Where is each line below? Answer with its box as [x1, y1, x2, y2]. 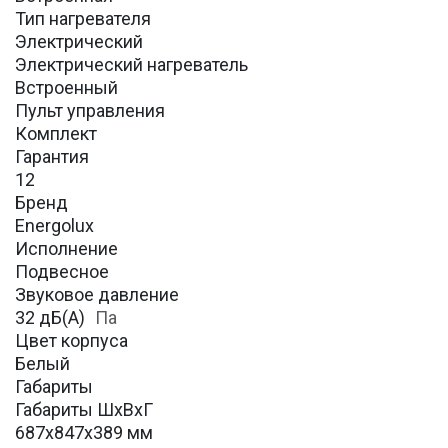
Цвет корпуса [15, 330, 128, 352]
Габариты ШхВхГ [15, 399, 153, 421]
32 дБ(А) [15, 307, 89, 329]
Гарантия [15, 146, 89, 168]
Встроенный [15, 77, 118, 99]
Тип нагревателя [15, 8, 151, 30]
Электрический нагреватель [15, 54, 248, 76]
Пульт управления [15, 100, 165, 122]
